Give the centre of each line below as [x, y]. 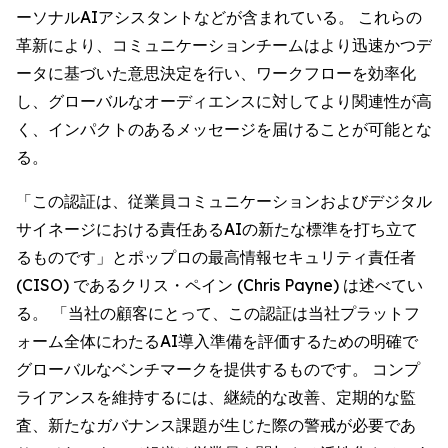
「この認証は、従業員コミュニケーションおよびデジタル [224, 201]
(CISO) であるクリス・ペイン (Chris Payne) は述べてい [219, 285]
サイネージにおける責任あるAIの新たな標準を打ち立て [217, 229]
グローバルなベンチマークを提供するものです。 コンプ [218, 369]
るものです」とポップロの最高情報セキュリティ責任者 [216, 257]
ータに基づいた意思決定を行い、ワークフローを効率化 [216, 73]
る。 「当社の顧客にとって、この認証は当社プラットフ [218, 313]
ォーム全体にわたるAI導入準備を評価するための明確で [217, 341]
